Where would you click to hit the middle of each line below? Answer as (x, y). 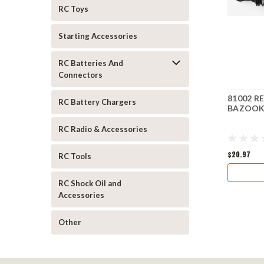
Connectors (80, 75)
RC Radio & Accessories (103, 129)
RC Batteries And (91, 63)
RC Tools (75, 156)
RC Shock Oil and (90, 183)
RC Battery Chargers (97, 102)
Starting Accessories (98, 36)
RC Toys (73, 9)
